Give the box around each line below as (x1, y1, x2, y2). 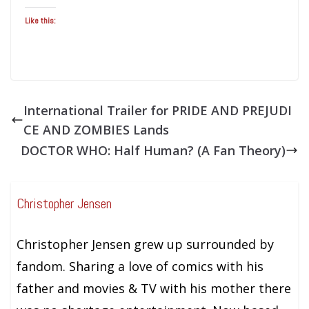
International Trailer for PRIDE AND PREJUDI (23, 101, 292, 119)
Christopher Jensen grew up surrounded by (17, 235, 275, 252)
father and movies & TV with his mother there (17, 279, 292, 297)
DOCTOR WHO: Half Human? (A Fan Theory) (21, 141, 286, 159)
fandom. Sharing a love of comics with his (17, 257, 264, 275)
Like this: (25, 14, 56, 26)
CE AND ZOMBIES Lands (23, 121, 169, 138)
